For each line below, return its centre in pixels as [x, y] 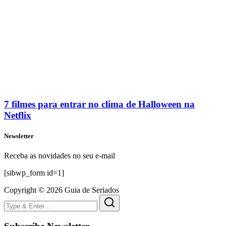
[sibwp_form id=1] [34, 173]
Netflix [18, 115]
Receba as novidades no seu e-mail [60, 156]
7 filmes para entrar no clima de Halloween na [99, 104]
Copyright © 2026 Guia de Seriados [62, 190]
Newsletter [19, 136]
